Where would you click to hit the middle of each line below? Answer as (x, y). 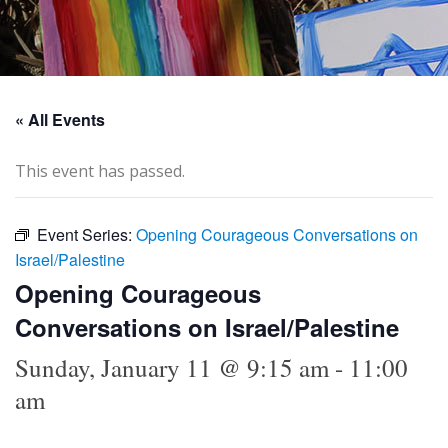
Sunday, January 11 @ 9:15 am (172, 367)
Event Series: (86, 234)
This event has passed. (100, 170)
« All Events (60, 119)
